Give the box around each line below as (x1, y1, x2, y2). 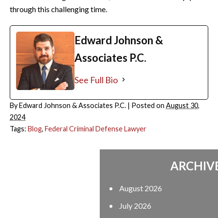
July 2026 (29, 200, 61, 210)
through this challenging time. (10, 4, 107, 14)
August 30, (166, 101, 200, 109)
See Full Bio (74, 74, 118, 85)
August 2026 (29, 183, 72, 193)
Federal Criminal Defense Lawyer (45, 124, 146, 133)
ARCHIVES (80, 158, 138, 173)
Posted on (131, 101, 166, 109)
